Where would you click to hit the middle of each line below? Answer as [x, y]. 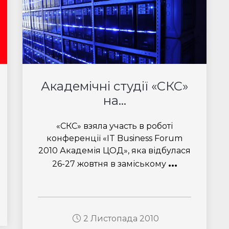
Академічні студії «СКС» [114, 86]
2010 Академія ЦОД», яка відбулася [114, 151]
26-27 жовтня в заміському [110, 164]
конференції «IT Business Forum [114, 138]
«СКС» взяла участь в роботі [114, 126]
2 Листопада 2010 [121, 219]
